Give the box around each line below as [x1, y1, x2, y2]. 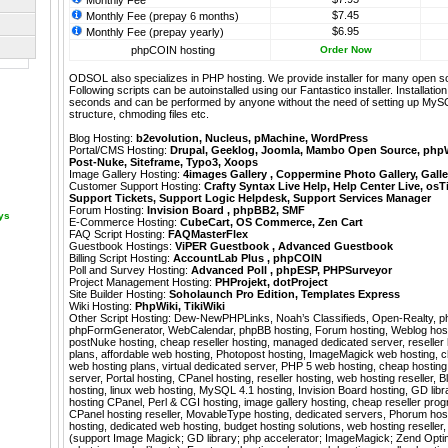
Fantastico [300, 84, 351, 97]
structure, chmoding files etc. [69, 108, 209, 121]
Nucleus [205, 132, 248, 145]
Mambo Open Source [306, 144, 417, 157]
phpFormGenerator [69, 324, 162, 337]
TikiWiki [184, 300, 225, 313]
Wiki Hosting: [69, 300, 135, 313]
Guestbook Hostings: [69, 240, 175, 253]
